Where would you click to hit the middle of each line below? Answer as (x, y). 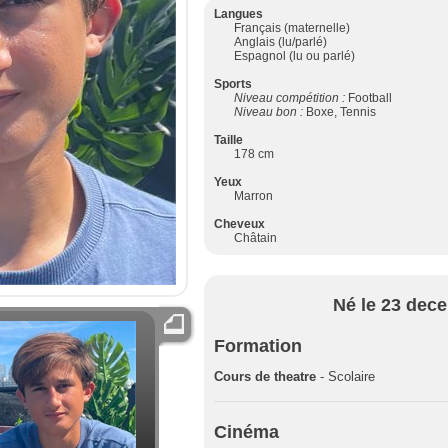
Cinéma (246, 432)
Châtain (255, 238)
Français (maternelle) (292, 28)
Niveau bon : (270, 112)
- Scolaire (347, 376)
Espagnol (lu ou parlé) (294, 56)
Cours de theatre (267, 376)
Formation (258, 346)
